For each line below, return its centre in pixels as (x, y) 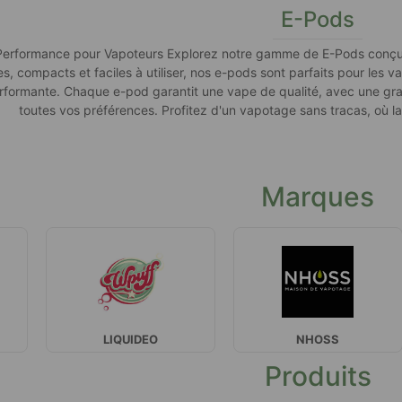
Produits (318, 376)
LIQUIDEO (131, 339)
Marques (318, 196)
